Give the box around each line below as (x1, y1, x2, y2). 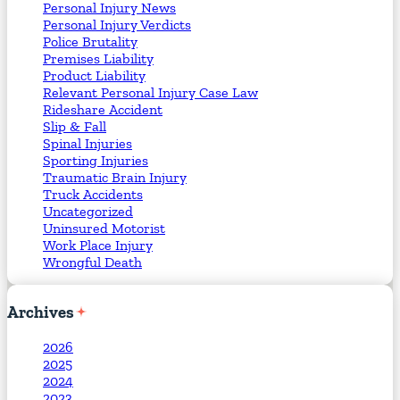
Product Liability (43, 66, 146, 84)
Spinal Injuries (43, 134, 132, 152)
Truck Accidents (43, 185, 143, 203)
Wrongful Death (43, 253, 142, 271)
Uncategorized (43, 202, 133, 220)
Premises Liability (43, 49, 154, 67)
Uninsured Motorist (43, 219, 165, 237)
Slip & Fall (43, 117, 106, 135)
